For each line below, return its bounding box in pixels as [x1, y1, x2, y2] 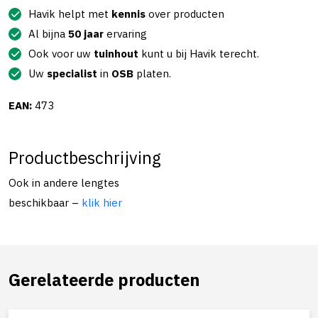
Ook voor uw [28, 47, 94, 60]
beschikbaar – [9, 196, 82, 209]
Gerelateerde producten [9, 269, 199, 290]
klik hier [82, 196, 122, 209]
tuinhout [94, 47, 138, 60]
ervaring [104, 27, 147, 40]
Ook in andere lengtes [9, 176, 119, 190]
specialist [47, 67, 97, 80]
